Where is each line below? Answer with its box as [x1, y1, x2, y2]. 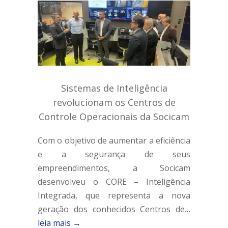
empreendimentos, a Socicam [38, 162, 190, 174]
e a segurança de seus [38, 149, 190, 160]
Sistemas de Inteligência [61, 82, 167, 95]
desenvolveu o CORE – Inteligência [38, 176, 190, 188]
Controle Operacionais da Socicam [39, 110, 189, 123]
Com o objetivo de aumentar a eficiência [38, 135, 190, 147]
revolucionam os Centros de [52, 96, 176, 109]
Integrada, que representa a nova [38, 190, 190, 202]
